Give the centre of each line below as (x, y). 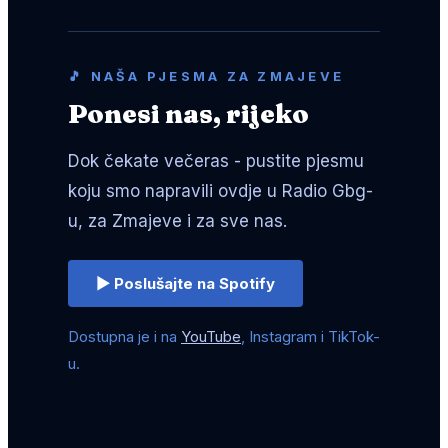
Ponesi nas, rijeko (188, 114)
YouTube (211, 336)
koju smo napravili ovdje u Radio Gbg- (220, 191)
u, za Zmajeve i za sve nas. (177, 221)
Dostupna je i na (124, 336)
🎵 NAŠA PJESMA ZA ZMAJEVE (206, 76)
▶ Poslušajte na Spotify (185, 283)
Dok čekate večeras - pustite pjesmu (216, 161)
